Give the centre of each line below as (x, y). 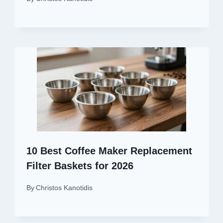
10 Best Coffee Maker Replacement (109, 151)
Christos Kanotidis (64, 188)
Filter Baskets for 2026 (80, 166)
